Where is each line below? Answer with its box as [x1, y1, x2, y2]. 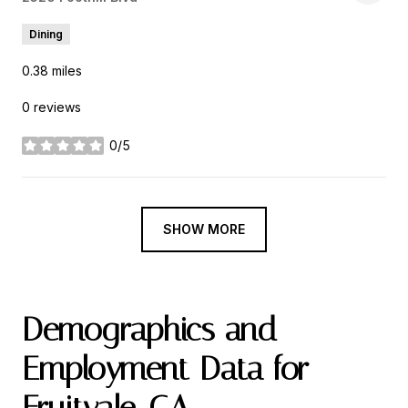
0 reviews [22, 99, 81, 116]
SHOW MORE [163, 221, 245, 238]
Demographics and [22, 311, 277, 350]
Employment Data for [22, 350, 309, 389]
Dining [29, 27, 63, 42]
